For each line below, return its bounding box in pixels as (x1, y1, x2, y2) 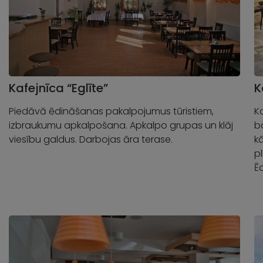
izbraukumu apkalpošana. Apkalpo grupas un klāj (9, 119, 233, 133)
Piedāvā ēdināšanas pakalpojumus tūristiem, (9, 104, 214, 119)
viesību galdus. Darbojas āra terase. (9, 133, 173, 147)
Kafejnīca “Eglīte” (9, 80, 108, 97)
